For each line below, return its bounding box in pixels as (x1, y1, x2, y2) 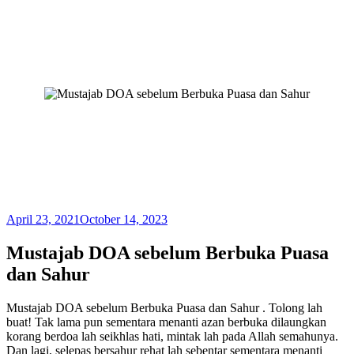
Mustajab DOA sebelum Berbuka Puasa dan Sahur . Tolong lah (6, 300, 322, 314)
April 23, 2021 (6, 213, 80, 226)
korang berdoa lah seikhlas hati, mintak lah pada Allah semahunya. (6, 329, 338, 343)
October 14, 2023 (80, 213, 168, 226)
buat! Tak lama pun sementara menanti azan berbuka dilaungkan (6, 314, 326, 329)
